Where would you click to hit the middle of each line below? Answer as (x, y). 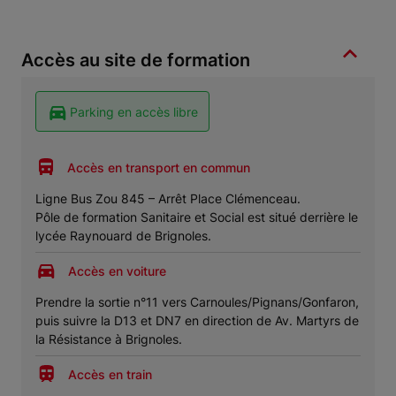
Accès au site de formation (136, 61)
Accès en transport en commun (159, 167)
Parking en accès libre (134, 111)
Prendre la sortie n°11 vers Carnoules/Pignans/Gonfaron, (197, 302)
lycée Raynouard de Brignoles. (123, 236)
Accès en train (110, 374)
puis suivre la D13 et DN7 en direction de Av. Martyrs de (197, 321)
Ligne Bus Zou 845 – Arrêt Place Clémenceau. (168, 199)
